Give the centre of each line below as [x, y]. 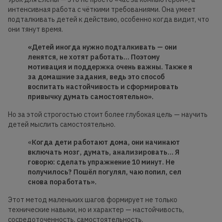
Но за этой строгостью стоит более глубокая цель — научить [108, 115]
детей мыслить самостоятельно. [62, 125]
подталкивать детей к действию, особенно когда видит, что [109, 20]
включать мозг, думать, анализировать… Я [104, 152]
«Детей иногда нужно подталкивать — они [102, 47]
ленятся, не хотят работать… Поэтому [94, 57]
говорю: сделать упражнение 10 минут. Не [101, 162]
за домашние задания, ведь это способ [96, 77]
